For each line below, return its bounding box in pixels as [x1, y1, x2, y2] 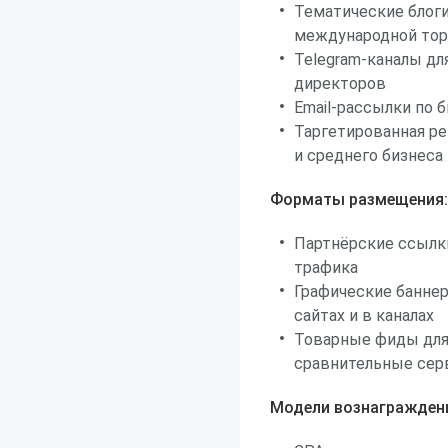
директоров [294, 74, 386, 93]
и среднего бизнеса [294, 146, 443, 165]
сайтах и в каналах [294, 306, 434, 325]
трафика [294, 258, 358, 277]
